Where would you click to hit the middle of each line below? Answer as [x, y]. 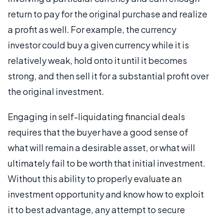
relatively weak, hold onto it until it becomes [97, 60]
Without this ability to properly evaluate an [95, 178]
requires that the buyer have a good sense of [98, 132]
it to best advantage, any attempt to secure [96, 209]
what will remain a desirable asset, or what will [101, 147]
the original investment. [56, 91]
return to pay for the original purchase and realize [108, 14]
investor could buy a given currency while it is [98, 45]
